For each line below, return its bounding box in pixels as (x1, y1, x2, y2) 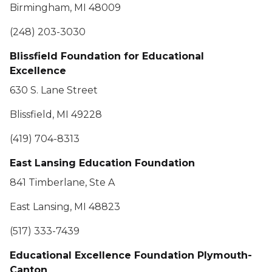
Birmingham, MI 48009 (10, 2, 121, 13)
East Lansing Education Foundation (10, 157, 195, 169)
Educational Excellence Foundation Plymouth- (10, 250, 252, 261)
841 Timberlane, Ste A (10, 177, 115, 188)
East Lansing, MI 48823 (10, 201, 120, 212)
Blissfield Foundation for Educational (10, 50, 204, 62)
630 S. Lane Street (10, 84, 98, 96)
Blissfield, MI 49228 (10, 109, 102, 120)
